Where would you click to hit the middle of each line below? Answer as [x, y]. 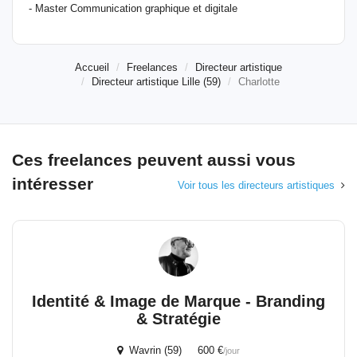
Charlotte [259, 82]
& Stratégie [178, 319]
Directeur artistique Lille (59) [156, 82]
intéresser [53, 184]
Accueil [92, 67]
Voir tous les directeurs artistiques [256, 185]
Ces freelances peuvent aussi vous [154, 160]
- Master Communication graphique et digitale [133, 8]
